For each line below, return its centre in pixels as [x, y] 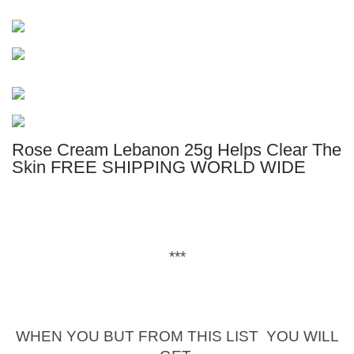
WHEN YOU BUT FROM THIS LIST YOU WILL [177, 337]
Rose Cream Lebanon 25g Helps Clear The [177, 150]
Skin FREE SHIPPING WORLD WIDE [159, 168]
